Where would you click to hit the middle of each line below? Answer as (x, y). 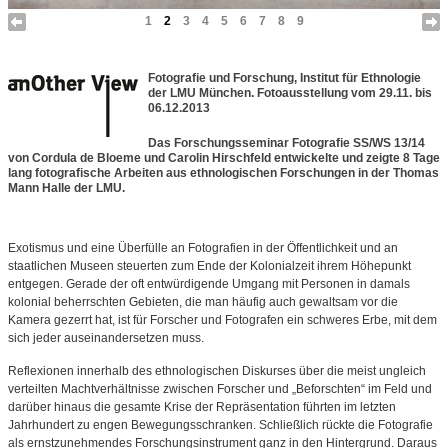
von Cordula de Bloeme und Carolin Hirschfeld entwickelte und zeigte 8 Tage (224, 157)
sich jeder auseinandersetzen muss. (106, 337)
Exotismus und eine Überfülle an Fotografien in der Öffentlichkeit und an (203, 247)
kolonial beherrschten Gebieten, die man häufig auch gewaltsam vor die (203, 301)
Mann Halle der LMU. (66, 187)
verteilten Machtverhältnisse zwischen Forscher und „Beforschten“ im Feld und (220, 388)
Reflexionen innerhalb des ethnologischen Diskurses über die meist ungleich (217, 370)
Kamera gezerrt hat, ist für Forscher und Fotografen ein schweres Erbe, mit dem (222, 319)
